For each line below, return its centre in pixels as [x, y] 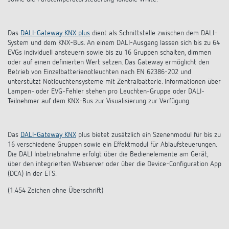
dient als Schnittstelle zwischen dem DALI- [154, 33]
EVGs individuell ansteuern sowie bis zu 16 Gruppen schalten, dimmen [109, 53]
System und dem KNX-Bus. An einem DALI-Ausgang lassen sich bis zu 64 [114, 43]
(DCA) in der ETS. [32, 174]
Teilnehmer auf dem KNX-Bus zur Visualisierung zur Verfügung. [99, 101]
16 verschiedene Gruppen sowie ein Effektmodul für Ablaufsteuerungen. [112, 145]
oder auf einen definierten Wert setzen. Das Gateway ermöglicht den [108, 62]
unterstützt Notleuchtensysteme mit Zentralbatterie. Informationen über [114, 82]
